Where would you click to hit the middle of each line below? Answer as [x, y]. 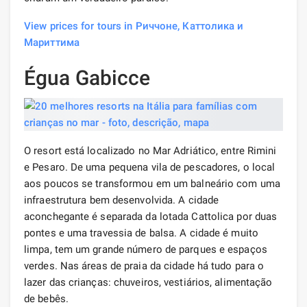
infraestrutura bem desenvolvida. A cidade [122, 200]
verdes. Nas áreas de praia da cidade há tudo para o [144, 266]
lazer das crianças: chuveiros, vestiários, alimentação [148, 282]
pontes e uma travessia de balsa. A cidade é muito [141, 233]
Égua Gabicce [87, 77]
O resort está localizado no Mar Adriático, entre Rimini [150, 150]
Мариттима [52, 42]
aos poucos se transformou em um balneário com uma [152, 183]
